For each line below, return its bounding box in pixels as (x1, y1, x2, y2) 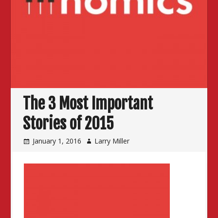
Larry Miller (94, 136, 130, 145)
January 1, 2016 (33, 136, 82, 145)
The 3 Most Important (23, 94, 153, 114)
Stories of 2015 (23, 114, 114, 134)
